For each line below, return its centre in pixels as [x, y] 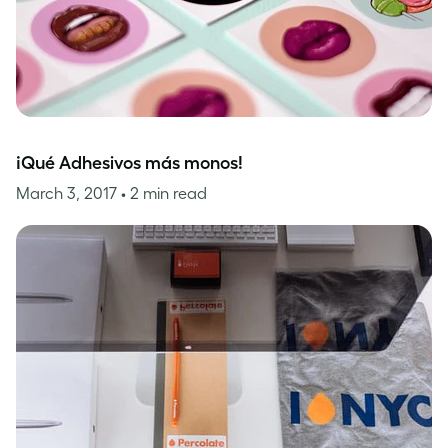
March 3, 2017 [68, 193]
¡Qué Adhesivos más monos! [129, 163]
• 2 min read [164, 193]
